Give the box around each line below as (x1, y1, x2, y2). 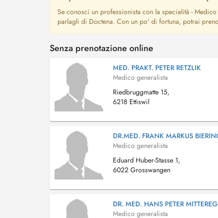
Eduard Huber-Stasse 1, (113, 155, 180, 165)
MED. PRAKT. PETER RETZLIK (113, 63, 201, 73)
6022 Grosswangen (113, 165, 170, 175)
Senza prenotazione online (50, 42, 153, 54)
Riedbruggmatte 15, (113, 87, 169, 97)
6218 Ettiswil (113, 97, 149, 107)
